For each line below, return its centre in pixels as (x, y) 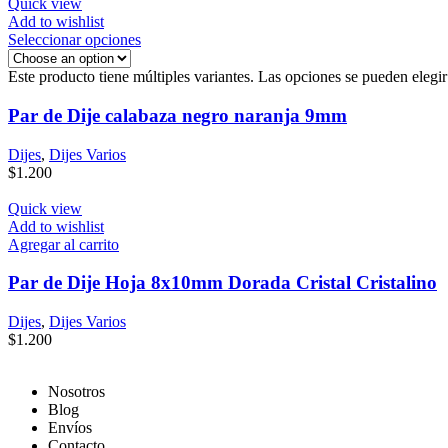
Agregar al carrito (63, 244)
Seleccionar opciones (74, 40)
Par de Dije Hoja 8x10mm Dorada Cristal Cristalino (222, 283)
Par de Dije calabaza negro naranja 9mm (177, 115)
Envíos (70, 428)
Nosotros (76, 392)
